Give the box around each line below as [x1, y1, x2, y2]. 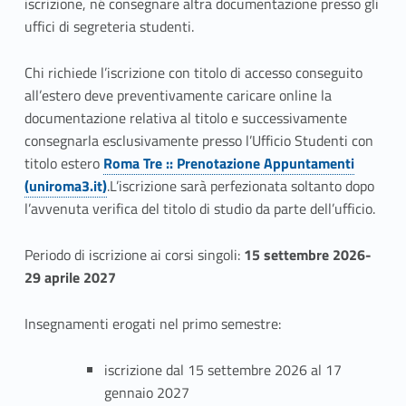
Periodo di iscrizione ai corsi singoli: [24, 243, 244, 266]
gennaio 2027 [104, 381, 190, 403]
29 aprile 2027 [24, 266, 116, 288]
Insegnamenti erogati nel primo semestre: [24, 312, 281, 334]
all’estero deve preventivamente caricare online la [24, 84, 332, 107]
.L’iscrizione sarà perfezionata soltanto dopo [106, 175, 374, 198]
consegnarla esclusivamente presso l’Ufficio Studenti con [24, 130, 373, 152]
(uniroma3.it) [24, 175, 107, 198]
